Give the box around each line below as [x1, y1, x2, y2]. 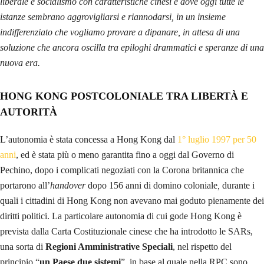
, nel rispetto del [173, 241, 232, 252]
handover [50, 180, 88, 190]
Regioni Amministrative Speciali [45, 241, 173, 252]
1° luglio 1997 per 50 [177, 134, 256, 144]
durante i [222, 180, 255, 190]
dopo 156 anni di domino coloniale [88, 180, 217, 190]
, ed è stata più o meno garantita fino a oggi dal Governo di [16, 149, 234, 160]
